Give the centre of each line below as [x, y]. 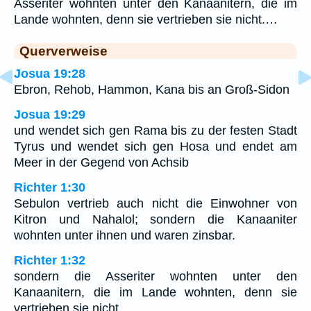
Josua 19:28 [50, 74]
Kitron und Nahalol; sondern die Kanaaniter [155, 220]
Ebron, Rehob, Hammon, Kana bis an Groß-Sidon [152, 90]
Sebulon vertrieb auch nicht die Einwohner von [155, 204]
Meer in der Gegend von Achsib [101, 163]
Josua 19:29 [50, 115]
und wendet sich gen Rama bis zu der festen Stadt [155, 131]
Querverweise [64, 51]
